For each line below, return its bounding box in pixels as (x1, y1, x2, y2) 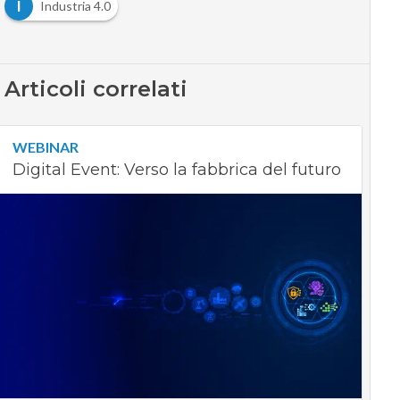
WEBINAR (12, 138, 79, 155)
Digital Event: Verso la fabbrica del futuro (12, 160, 341, 179)
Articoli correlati (4, 76, 187, 102)
